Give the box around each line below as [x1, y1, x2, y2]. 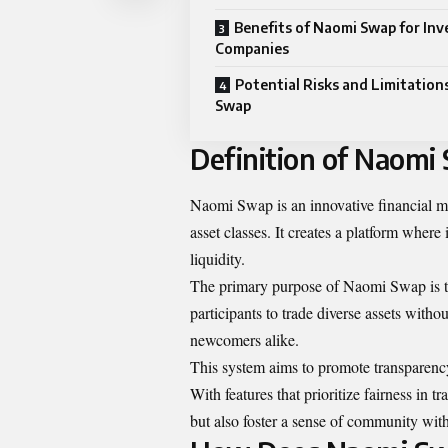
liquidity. [190, 247, 245, 269]
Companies [215, 40, 289, 58]
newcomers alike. [190, 328, 299, 350]
